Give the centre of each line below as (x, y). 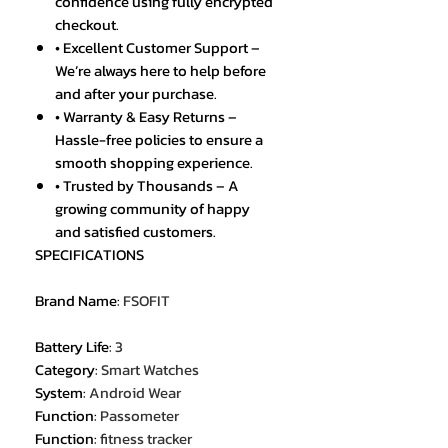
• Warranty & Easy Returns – (146, 117)
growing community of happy (152, 209)
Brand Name (76, 301)
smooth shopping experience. (154, 163)
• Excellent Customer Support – (157, 48)
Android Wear (135, 393)
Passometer (139, 416)
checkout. (87, 25)
